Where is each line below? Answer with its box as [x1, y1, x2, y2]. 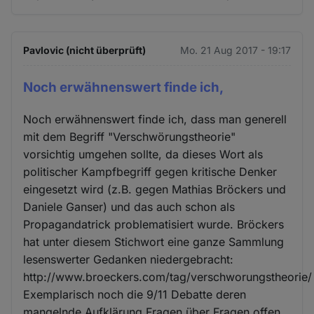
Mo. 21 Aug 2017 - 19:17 [179, 44, 291, 57]
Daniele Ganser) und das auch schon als [23, 199, 235, 214]
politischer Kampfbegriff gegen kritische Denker [23, 164, 278, 179]
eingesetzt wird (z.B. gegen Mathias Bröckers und [23, 182, 287, 196]
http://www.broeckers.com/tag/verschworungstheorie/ [23, 269, 313, 284]
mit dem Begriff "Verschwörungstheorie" [23, 129, 236, 144]
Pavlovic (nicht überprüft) [23, 44, 146, 57]
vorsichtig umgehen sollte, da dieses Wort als [23, 146, 264, 161]
